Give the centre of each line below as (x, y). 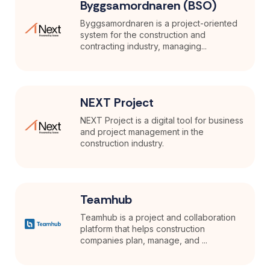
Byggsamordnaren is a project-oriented (159, 23)
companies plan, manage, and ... (144, 240)
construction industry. (122, 143)
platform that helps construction (143, 228)
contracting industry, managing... (144, 46)
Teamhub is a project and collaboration (158, 217)
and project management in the (142, 131)
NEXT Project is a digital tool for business (162, 120)
